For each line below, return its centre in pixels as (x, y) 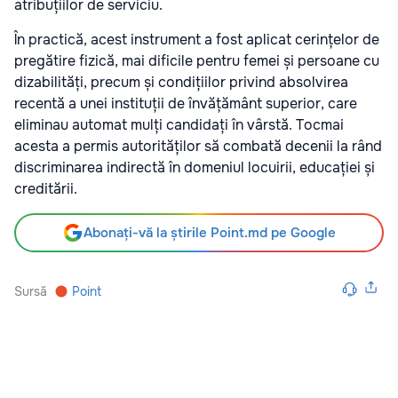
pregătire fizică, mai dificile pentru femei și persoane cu (197, 61)
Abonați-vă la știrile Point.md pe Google (210, 233)
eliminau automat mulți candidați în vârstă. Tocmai (179, 125)
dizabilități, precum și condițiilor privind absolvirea (181, 83)
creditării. (46, 189)
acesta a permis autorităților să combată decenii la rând (198, 147)
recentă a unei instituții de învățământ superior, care (186, 104)
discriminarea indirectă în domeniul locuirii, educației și (195, 168)
